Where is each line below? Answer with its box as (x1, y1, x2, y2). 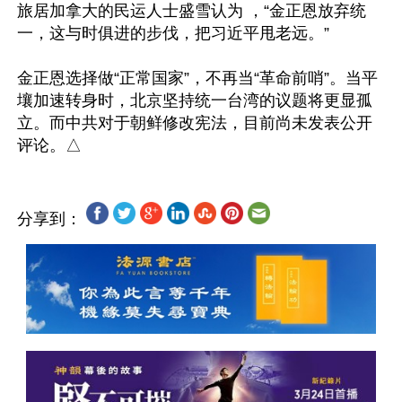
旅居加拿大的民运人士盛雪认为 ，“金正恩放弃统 (17, 2, 366, 20)
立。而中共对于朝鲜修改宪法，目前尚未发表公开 (17, 114, 372, 132)
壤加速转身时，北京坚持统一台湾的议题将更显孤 (17, 92, 372, 109)
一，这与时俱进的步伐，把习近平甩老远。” (17, 24, 329, 42)
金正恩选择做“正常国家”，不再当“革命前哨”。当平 (17, 69, 378, 87)
